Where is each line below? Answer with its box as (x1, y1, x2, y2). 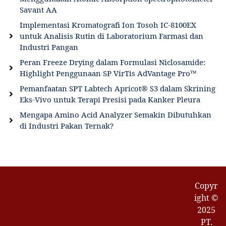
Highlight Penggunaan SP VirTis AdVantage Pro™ (20, 68, 197, 79)
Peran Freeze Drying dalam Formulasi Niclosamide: (20, 57, 205, 68)
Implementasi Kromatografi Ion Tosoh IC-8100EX (20, 20, 196, 30)
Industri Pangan (20, 42, 78, 52)
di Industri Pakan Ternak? (20, 121, 114, 131)
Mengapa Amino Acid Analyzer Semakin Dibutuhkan (20, 109, 211, 120)
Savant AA (20, 5, 57, 15)
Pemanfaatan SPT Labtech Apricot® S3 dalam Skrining (20, 83, 215, 94)
